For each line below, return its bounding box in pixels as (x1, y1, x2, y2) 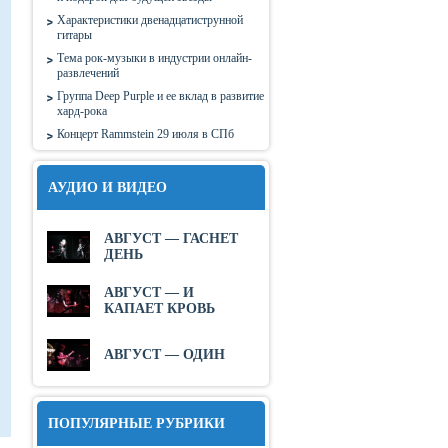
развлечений (57, 66, 119, 80)
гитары (57, 28, 92, 42)
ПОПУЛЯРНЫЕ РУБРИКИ (48, 416, 225, 431)
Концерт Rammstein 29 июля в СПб (57, 127, 234, 141)
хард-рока (57, 104, 107, 118)
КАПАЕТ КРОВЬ (104, 301, 215, 316)
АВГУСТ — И (104, 285, 194, 300)
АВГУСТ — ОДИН (104, 347, 225, 362)
